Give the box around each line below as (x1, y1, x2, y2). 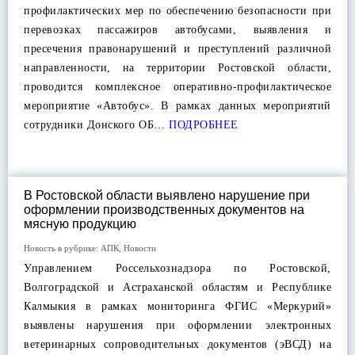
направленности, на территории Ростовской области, (24, 62, 331, 74)
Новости (124, 243, 156, 253)
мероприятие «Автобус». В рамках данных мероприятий (24, 100, 331, 112)
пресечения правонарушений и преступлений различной (24, 43, 331, 55)
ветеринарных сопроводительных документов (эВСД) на (24, 338, 331, 350)
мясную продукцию (24, 217, 136, 231)
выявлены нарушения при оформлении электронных (24, 319, 331, 331)
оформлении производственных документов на (24, 203, 304, 216)
